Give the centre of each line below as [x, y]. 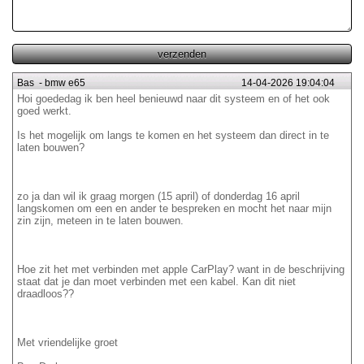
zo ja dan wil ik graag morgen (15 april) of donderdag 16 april [158, 197]
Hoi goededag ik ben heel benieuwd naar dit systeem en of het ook [173, 99]
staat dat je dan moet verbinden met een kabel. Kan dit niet [156, 282]
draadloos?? [45, 294]
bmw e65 [65, 83]
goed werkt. [44, 111]
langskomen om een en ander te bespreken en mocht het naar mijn [174, 209]
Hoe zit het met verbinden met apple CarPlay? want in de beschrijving [181, 270]
